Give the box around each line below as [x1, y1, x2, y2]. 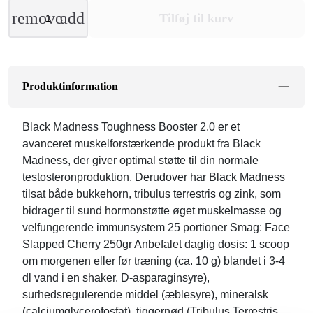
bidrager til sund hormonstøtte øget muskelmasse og [22, 204, 282, 217]
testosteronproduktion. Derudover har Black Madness [22, 170, 285, 183]
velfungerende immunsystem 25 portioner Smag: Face [22, 221, 290, 233]
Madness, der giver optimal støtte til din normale [22, 154, 259, 166]
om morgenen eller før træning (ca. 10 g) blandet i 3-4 [22, 254, 285, 267]
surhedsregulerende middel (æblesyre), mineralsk [22, 288, 268, 300]
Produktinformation [22, 80, 118, 92]
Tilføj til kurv [159, 10, 233, 25]
